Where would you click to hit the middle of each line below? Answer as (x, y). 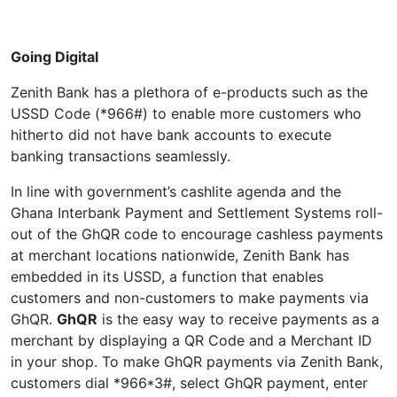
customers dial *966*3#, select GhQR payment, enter (189, 383)
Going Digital (54, 57)
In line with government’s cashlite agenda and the (176, 191)
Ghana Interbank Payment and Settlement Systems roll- (197, 213)
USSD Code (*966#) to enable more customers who (186, 113)
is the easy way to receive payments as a (238, 319)
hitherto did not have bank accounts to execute (171, 135)
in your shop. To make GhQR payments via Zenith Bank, (197, 362)
